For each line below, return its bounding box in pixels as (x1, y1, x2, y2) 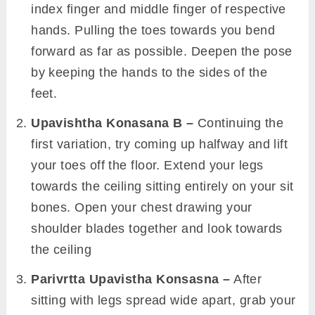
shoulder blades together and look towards (31, 221, 283, 236)
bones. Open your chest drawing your (31, 200, 252, 215)
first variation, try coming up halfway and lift (31, 137, 288, 152)
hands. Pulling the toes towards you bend (31, 23, 276, 38)
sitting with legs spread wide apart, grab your (31, 293, 296, 308)
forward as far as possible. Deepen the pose (31, 44, 292, 59)
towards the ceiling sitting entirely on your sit (31, 179, 294, 194)
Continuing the (193, 116, 284, 131)
